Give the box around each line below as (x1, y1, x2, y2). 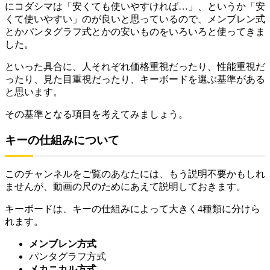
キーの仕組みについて (5, 134, 119, 147)
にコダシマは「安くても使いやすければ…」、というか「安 (5, 1, 265, 12)
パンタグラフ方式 (29, 251, 106, 262)
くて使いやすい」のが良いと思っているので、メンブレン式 (5, 14, 265, 25)
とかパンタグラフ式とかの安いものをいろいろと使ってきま (5, 27, 265, 37)
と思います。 (5, 87, 63, 98)
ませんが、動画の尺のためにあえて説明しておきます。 (5, 181, 246, 192)
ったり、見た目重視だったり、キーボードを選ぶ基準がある (5, 74, 265, 85)
